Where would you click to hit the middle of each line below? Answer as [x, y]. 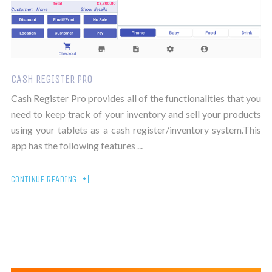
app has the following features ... [76, 145]
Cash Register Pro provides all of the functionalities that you [136, 98]
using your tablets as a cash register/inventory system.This [136, 129]
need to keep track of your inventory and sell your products [136, 114]
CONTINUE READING [43, 179]
